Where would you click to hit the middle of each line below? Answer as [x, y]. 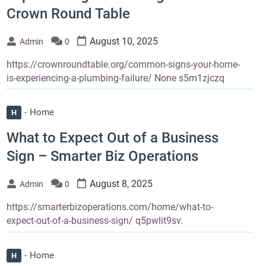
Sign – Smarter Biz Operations [102, 156]
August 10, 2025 [123, 41]
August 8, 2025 [121, 184]
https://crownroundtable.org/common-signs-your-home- [123, 64]
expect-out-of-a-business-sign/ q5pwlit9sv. [94, 221]
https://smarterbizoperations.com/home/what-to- [110, 207]
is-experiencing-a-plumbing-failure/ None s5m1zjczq [115, 78]
